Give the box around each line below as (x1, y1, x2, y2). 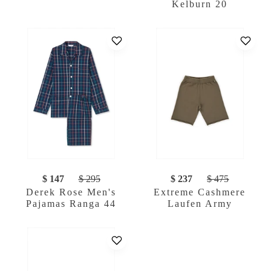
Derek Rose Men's (26, 186, 117, 197)
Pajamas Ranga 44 (26, 198, 117, 209)
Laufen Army (167, 198, 232, 209)
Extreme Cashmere (154, 186, 246, 197)
